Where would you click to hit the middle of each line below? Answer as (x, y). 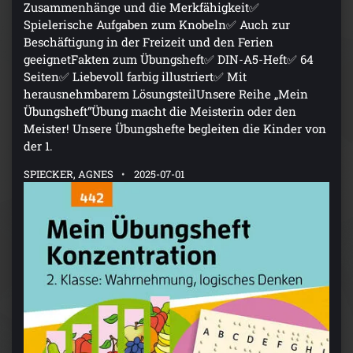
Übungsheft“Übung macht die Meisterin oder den (160, 111)
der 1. (38, 146)
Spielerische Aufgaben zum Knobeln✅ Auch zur (157, 25)
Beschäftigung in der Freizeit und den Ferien (149, 42)
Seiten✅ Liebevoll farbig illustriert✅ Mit (135, 77)
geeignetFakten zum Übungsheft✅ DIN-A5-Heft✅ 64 (169, 59)
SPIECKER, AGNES (69, 175)
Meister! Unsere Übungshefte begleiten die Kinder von (175, 129)
